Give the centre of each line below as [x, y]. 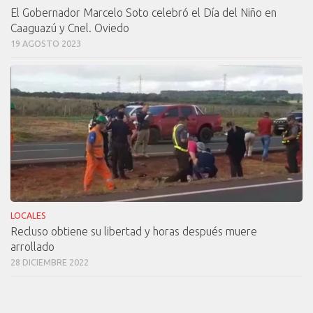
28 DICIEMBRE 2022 [50, 263]
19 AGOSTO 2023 [46, 43]
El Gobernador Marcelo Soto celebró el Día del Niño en [144, 12]
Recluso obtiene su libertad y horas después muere [134, 232]
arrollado [32, 247]
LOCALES [28, 216]
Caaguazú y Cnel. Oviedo [70, 28]
